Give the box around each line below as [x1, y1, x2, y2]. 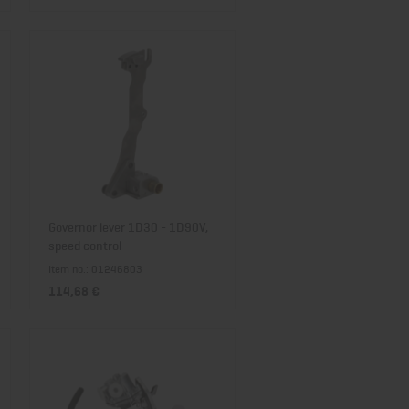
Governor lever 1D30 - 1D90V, [48, 216, 208, 236]
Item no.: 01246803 [48, 260, 142, 277]
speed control [48, 235, 121, 254]
